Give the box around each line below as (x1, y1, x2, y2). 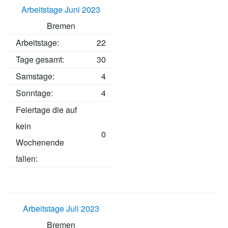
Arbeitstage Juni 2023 (21, 4, 100, 16)
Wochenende (16, 136, 64, 149)
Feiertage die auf (16, 104, 77, 116)
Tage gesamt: (16, 53, 64, 66)
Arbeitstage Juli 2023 (22, 203, 99, 215)
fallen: (16, 153, 38, 165)
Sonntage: (16, 87, 53, 99)
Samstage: (16, 70, 54, 82)
